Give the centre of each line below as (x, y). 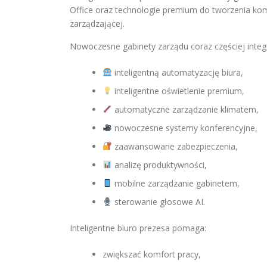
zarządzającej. (97, 24)
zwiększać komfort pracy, (152, 254)
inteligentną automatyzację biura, (177, 72)
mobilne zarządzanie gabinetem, (176, 183)
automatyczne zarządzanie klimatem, (185, 109)
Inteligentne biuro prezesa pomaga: (138, 228)
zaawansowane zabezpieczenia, (175, 146)
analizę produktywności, (159, 165)
